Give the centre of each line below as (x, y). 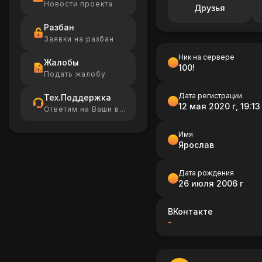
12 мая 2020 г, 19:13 (219, 106)
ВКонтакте (190, 211)
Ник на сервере (206, 57)
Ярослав (196, 145)
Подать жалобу (75, 74)
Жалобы (61, 62)
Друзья (209, 8)
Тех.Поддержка (77, 97)
